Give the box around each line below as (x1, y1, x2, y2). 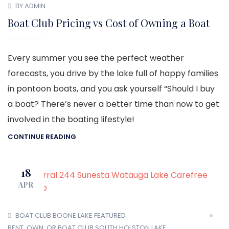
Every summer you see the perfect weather (8, 52, 184, 64)
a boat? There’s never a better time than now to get (8, 98, 219, 110)
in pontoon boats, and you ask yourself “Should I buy (8, 82, 215, 95)
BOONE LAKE (53, 210, 93, 220)
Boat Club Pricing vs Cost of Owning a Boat (8, 15, 210, 30)
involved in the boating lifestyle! (8, 113, 134, 125)
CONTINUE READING (8, 131, 76, 142)
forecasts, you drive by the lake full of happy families (8, 67, 218, 79)
